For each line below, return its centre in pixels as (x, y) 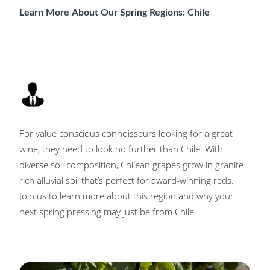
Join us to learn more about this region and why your (127, 196)
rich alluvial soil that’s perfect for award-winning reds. (127, 180)
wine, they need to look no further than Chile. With (112, 149)
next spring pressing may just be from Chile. (108, 211)
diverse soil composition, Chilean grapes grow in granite (131, 164)
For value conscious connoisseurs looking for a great (126, 133)
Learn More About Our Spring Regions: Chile (115, 12)
